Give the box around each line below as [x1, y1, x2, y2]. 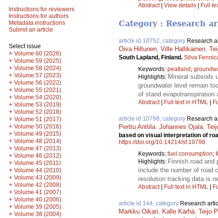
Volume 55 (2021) [14, 87, 61, 93]
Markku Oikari [119, 208, 158, 216]
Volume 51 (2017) [14, 116, 61, 123]
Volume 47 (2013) [14, 145, 61, 152]
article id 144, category [119, 200, 180, 207]
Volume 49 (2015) [14, 130, 61, 137]
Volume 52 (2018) [14, 109, 61, 115]
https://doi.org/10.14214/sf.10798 [119, 139, 205, 146]
